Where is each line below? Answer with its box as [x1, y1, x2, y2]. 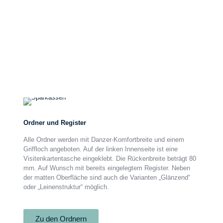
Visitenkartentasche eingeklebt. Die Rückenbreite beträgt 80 [23, 155, 196, 162]
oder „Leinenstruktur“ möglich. [23, 183, 109, 191]
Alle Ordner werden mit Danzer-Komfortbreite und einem [23, 136, 184, 143]
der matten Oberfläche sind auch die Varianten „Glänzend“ [23, 174, 190, 181]
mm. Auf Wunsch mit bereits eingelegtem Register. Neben [23, 164, 190, 172]
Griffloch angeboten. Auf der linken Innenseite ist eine [23, 145, 178, 153]
